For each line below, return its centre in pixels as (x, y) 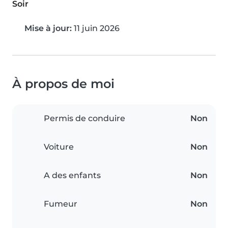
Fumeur (61, 204)
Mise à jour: (48, 28)
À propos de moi (63, 84)
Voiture (59, 147)
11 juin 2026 (96, 28)
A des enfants (72, 176)
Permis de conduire (84, 119)
